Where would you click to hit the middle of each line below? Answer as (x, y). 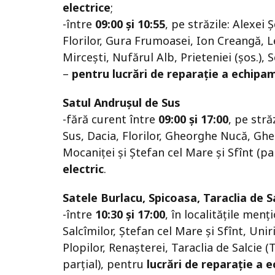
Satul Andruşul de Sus (122, 103)
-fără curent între (110, 119)
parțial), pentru (105, 264)
